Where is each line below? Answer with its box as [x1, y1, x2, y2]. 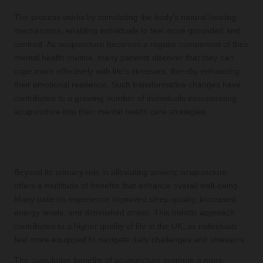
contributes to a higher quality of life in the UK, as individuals [14, 221, 237, 231]
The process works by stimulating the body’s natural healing [14, 12, 236, 22]
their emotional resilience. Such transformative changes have [14, 80, 241, 89]
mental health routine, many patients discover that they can [14, 53, 234, 62]
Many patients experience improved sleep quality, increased [14, 194, 236, 204]
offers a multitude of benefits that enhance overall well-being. [14, 181, 240, 190]
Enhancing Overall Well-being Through [14, 127, 248, 143]
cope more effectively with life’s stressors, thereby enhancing [14, 66, 240, 76]
